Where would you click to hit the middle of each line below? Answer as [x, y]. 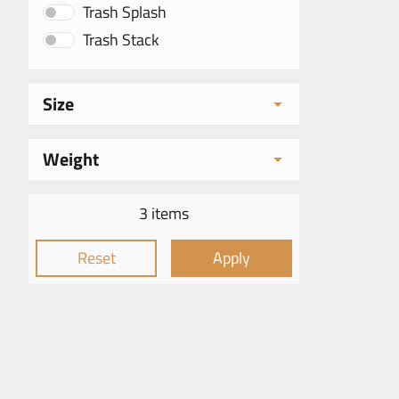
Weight [71, 159]
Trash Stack [121, 40]
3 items [164, 213]
